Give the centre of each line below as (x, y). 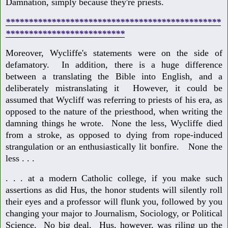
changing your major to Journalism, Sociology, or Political (114, 213)
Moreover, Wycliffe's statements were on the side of (114, 53)
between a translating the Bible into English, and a (114, 77)
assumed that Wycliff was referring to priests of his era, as (114, 100)
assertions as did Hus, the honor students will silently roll (114, 190)
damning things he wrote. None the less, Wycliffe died (114, 123)
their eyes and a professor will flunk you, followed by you (114, 202)
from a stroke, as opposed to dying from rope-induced (114, 135)
